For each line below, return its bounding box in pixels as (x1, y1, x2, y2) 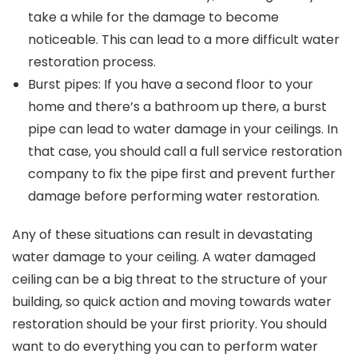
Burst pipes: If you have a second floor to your (28, 74, 313, 93)
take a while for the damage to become (28, 7, 279, 26)
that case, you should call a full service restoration (28, 141, 342, 161)
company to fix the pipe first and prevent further (28, 164, 336, 183)
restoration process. (28, 52, 156, 71)
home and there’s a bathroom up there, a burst (28, 97, 327, 116)
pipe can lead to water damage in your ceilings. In (28, 119, 338, 138)
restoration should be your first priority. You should (12, 314, 327, 333)
